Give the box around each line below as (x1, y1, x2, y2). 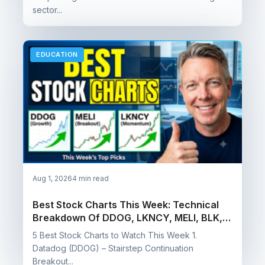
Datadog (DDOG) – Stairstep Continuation (33, 243, 193, 254)
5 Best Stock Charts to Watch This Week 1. (33, 230, 197, 241)
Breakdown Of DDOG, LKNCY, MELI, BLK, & (33, 212, 231, 224)
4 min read (72, 174, 109, 183)
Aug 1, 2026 (33, 174, 72, 183)
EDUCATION (36, 50, 78, 59)
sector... (33, 5, 62, 15)
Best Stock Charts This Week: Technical (33, 199, 219, 211)
